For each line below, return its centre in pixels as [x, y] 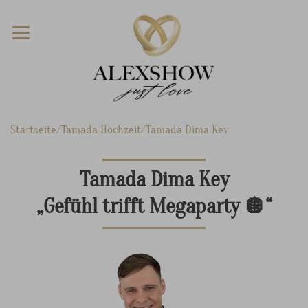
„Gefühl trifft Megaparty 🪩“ [154, 207]
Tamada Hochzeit [101, 130]
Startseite [33, 130]
